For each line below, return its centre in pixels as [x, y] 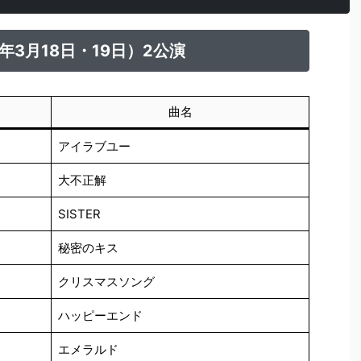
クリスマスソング [106, 281]
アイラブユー [94, 146]
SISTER [79, 214]
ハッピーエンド [100, 315]
